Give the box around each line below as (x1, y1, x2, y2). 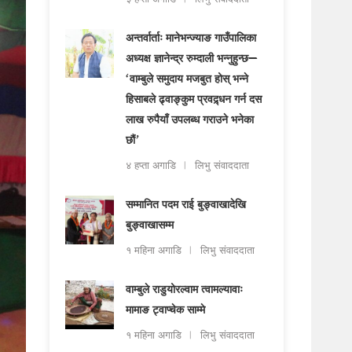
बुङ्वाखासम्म (126, 217, 174, 236)
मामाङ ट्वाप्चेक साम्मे (126, 302, 206, 321)
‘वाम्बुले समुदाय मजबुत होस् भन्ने (126, 71, 249, 90)
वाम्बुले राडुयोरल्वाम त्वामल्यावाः (126, 281, 244, 300)
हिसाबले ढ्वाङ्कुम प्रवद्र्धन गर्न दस (126, 91, 262, 110)
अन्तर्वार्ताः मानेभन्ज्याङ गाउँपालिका (126, 30, 257, 49)
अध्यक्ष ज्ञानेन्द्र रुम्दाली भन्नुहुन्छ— (126, 50, 258, 69)
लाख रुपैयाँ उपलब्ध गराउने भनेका (126, 112, 255, 130)
